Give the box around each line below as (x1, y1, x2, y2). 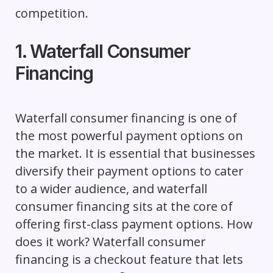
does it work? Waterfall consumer (15, 233, 205, 250)
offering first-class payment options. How (15, 215, 252, 232)
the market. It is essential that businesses (15, 144, 255, 161)
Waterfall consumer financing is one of (15, 109, 237, 126)
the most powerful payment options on (15, 127, 243, 144)
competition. (15, 5, 88, 22)
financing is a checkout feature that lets (15, 250, 243, 268)
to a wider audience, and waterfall (15, 180, 207, 197)
